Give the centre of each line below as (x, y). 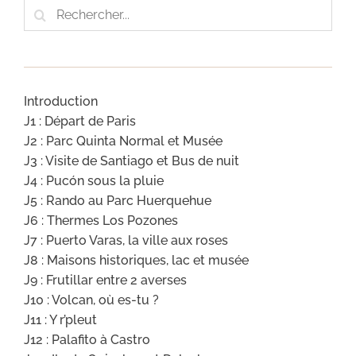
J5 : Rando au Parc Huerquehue (118, 200)
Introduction (61, 101)
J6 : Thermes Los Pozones (101, 220)
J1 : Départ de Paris (80, 121)
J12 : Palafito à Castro (87, 339)
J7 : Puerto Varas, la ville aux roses (126, 240)
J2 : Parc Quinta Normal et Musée (123, 141)
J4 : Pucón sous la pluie (94, 180)
